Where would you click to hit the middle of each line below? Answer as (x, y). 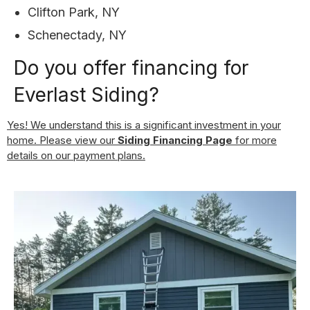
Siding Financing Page (175, 140)
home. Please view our (62, 140)
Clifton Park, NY (74, 12)
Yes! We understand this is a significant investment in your (144, 125)
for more (255, 140)
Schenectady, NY (77, 35)
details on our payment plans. (76, 155)
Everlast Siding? (86, 94)
